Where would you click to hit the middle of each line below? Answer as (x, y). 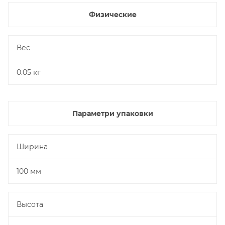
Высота (30, 204)
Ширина (32, 147)
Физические (113, 15)
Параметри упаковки (113, 114)
